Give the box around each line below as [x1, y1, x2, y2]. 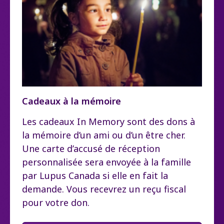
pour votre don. [22, 196, 89, 209]
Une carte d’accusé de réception [22, 142, 160, 155]
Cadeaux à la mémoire [22, 95, 121, 107]
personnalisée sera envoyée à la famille [22, 156, 191, 168]
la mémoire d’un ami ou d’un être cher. [22, 129, 185, 141]
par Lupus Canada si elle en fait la [22, 169, 168, 182]
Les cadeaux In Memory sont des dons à [22, 115, 195, 128]
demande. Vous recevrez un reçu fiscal [22, 183, 186, 195]
